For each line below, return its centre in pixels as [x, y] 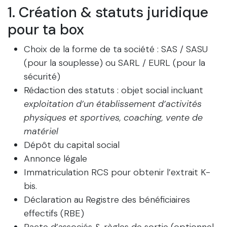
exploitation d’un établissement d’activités [113, 104]
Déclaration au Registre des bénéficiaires [107, 200]
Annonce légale [55, 159]
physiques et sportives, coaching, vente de [113, 118]
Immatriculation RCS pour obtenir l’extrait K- [117, 173]
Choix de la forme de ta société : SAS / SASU [116, 49]
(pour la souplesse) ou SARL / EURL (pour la [115, 63]
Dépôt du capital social [72, 145]
